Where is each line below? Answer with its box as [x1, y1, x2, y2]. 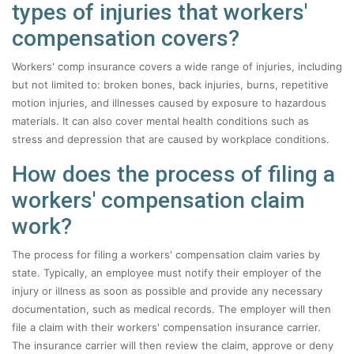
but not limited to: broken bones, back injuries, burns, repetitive [12, 78, 329, 91]
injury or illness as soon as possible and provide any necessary [12, 284, 322, 297]
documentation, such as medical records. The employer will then [12, 303, 331, 315]
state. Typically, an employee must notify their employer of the [12, 266, 322, 279]
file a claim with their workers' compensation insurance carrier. [12, 321, 321, 333]
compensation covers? [12, 25, 239, 51]
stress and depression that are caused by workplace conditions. [12, 133, 330, 145]
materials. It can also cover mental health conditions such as [12, 115, 309, 127]
